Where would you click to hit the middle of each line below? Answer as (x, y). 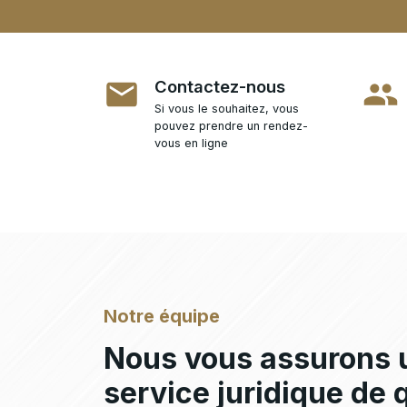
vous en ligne (191, 144)
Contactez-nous (220, 87)
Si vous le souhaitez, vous (227, 109)
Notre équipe (162, 317)
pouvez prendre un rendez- (231, 126)
